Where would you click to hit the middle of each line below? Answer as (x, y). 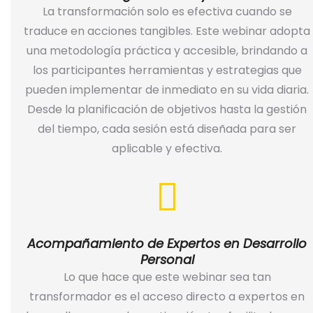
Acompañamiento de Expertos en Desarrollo (167, 244)
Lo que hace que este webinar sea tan (167, 277)
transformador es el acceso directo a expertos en (167, 297)
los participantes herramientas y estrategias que (167, 71)
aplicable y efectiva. (167, 149)
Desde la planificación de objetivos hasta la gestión (167, 110)
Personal (167, 260)
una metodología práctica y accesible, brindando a (167, 51)
